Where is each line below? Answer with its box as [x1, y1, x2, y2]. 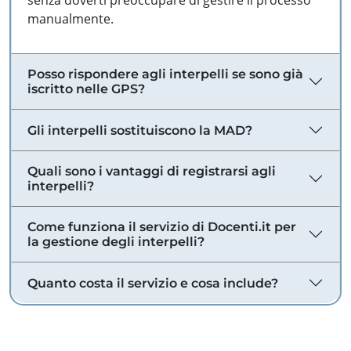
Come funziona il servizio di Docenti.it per [27, 219, 296, 234]
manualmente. [27, 10, 114, 27]
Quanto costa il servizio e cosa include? [27, 275, 278, 291]
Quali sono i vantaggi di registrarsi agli [27, 164, 276, 179]
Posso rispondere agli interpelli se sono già [27, 67, 303, 81]
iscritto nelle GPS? [27, 81, 145, 96]
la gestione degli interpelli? [27, 234, 204, 249]
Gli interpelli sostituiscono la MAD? [27, 122, 252, 138]
